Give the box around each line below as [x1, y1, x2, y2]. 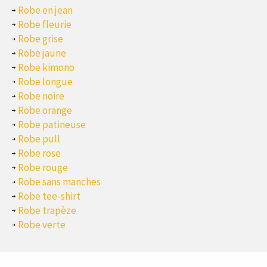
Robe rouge [18, 161, 68, 175]
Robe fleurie [18, 18, 72, 32]
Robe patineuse [18, 118, 86, 132]
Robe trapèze [18, 204, 76, 218]
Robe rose [18, 147, 61, 160]
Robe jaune [18, 46, 66, 60]
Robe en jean [18, 4, 73, 17]
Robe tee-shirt [18, 190, 80, 203]
